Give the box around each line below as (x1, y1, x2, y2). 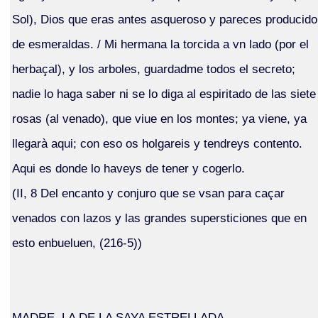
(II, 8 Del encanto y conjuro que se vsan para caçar (11, 185, 285, 200)
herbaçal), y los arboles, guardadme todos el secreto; (11, 61, 295, 76)
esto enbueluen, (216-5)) (11, 235, 142, 250)
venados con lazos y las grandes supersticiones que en (11, 210, 307, 225)
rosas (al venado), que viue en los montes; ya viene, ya (11, 111, 307, 126)
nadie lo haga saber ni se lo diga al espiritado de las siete (11, 86, 316, 101)
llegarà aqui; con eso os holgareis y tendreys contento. (11, 136, 302, 150)
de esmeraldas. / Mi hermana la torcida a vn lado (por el (11, 36, 309, 51)
